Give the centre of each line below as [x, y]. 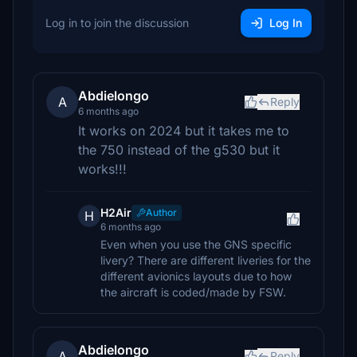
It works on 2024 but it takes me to [184, 131]
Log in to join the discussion [117, 23]
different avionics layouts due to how [196, 276]
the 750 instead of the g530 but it [179, 150]
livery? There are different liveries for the [206, 260]
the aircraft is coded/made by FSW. [193, 292]
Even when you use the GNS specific [196, 244]
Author [161, 212]
